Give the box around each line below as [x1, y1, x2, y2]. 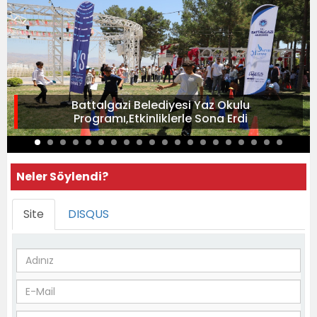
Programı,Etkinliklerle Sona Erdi [73, 110, 248, 127]
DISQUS [68, 206, 109, 222]
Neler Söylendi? [16, 168, 108, 185]
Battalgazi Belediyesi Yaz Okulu [71, 97, 250, 113]
